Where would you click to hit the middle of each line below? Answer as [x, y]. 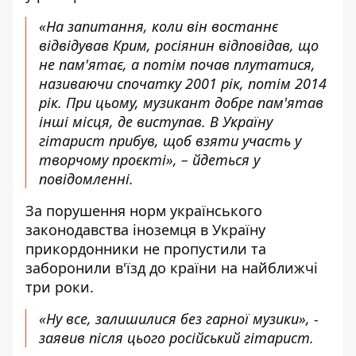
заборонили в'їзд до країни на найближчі [172, 268]
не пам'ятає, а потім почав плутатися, [177, 65]
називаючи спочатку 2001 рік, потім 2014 [183, 84]
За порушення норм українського [144, 211]
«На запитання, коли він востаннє [159, 27]
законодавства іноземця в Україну [145, 230]
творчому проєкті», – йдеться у [149, 160]
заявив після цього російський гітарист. [176, 338]
